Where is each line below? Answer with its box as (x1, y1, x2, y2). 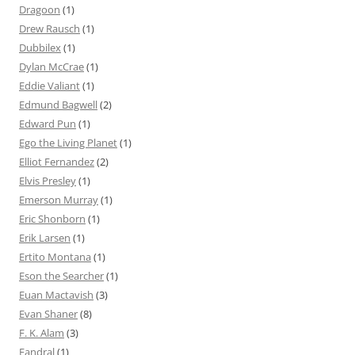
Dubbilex (19, 40, 61, 55)
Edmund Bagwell (19, 97, 97, 112)
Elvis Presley (19, 173, 76, 188)
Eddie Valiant (19, 78, 80, 93)
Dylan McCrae (19, 59, 84, 74)
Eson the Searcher (19, 268, 104, 283)
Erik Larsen (19, 230, 71, 245)
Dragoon (19, 2, 60, 17)
